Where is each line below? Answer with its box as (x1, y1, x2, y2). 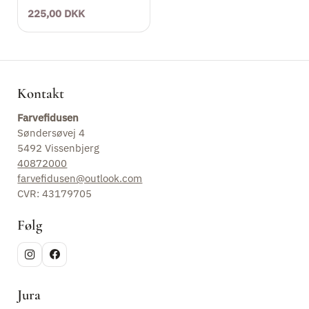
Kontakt (17, 85, 65, 103)
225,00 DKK (27, 6, 85, 20)
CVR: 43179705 (17, 187, 92, 201)
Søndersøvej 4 (17, 126, 86, 140)
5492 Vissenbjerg (17, 141, 100, 155)
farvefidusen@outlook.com (17, 172, 143, 186)
